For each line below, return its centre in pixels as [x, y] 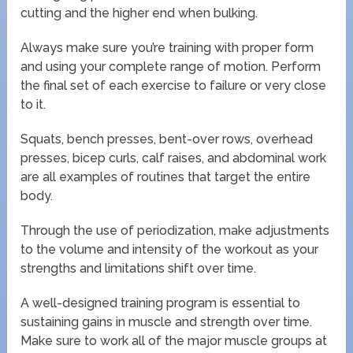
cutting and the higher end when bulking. [139, 13]
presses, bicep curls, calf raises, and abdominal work [174, 158]
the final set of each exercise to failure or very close [174, 85]
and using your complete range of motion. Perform [171, 66]
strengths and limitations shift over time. [139, 268]
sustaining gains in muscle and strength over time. [167, 321]
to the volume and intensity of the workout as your [170, 249]
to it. [33, 104]
